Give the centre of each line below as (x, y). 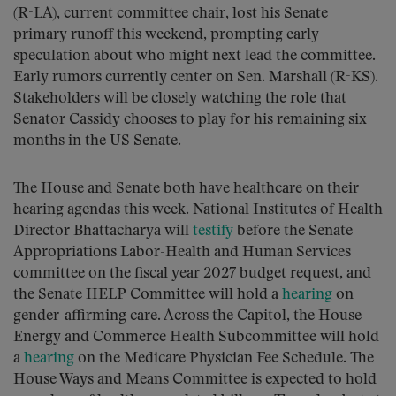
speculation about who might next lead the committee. (194, 56)
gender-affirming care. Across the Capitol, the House (187, 316)
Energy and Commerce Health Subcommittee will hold (196, 337)
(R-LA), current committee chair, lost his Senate (171, 14)
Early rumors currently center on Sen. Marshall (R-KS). (196, 77)
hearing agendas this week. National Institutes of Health (198, 210)
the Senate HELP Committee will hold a (146, 295)
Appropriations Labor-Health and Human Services (182, 252)
